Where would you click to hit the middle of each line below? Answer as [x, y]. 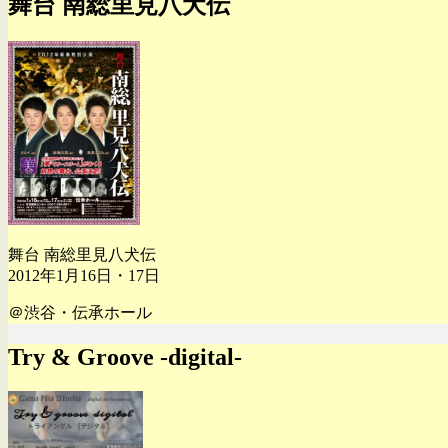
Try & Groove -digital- [125, 356]
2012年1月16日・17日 [84, 275]
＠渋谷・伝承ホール [80, 312]
